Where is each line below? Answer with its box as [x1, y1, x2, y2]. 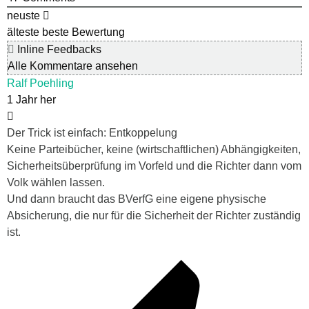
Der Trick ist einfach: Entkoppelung [7, 126, 177, 139]
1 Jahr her [7, 93, 56, 106]
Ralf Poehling [7, 77, 74, 89]
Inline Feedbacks [14, 43, 101, 55]
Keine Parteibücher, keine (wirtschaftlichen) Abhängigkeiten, [7, 143, 301, 155]
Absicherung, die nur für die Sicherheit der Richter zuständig [7, 209, 301, 221]
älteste [7, 26, 39, 38]
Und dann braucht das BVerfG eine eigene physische [7, 192, 266, 205]
